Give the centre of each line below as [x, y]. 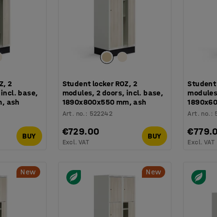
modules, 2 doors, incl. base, [113, 93]
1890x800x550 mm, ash [104, 102]
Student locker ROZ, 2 [100, 83]
